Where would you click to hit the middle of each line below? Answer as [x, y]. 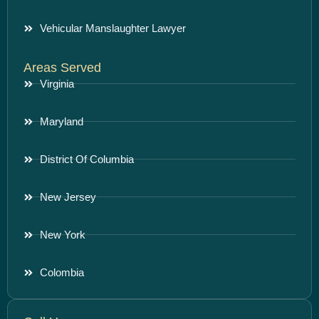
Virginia [57, 83]
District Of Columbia [87, 159]
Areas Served [62, 67]
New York [62, 234]
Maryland [61, 121]
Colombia [62, 272]
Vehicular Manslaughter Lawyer [113, 28]
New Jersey [68, 197]
